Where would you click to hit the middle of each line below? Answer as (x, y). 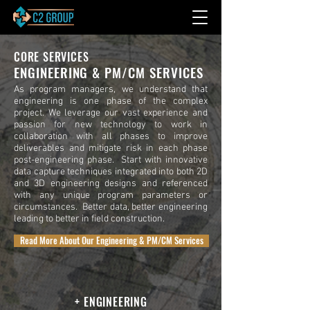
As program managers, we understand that (111, 90)
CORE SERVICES (52, 57)
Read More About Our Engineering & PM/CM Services (111, 240)
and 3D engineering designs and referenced (111, 184)
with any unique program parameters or (111, 195)
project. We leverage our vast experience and (111, 113)
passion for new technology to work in (111, 125)
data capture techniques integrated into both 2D (111, 172)
